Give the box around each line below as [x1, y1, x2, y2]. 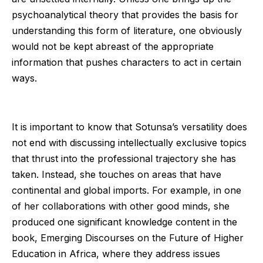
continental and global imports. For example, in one [12, 184, 241, 197]
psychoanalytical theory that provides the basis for [12, 9, 238, 21]
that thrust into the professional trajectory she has [12, 153, 236, 165]
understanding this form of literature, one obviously [12, 25, 242, 37]
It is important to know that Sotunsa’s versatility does [12, 121, 247, 133]
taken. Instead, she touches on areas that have [12, 168, 221, 181]
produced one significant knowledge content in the [12, 216, 237, 228]
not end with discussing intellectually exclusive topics [12, 137, 247, 149]
